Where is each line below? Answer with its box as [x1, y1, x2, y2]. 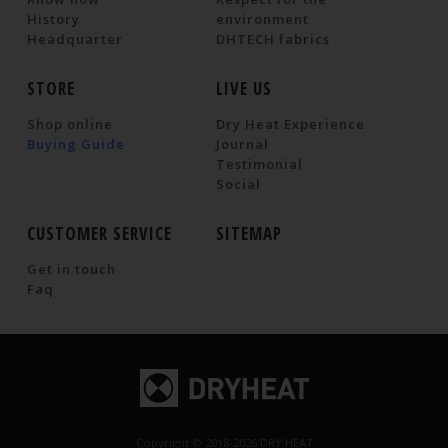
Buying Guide [26, 135, 125, 154]
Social [216, 175, 262, 194]
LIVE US [216, 77, 273, 101]
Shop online [26, 115, 113, 134]
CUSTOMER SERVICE [26, 222, 172, 246]
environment [216, 10, 310, 29]
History [26, 10, 80, 29]
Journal [216, 135, 270, 154]
